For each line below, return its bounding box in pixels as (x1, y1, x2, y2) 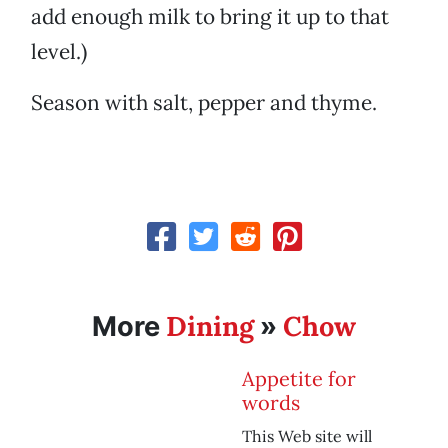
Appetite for (242, 366, 356, 392)
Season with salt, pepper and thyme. (31, 89, 377, 117)
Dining (166, 309, 254, 344)
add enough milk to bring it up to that (31, 3, 389, 31)
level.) (31, 38, 87, 66)
